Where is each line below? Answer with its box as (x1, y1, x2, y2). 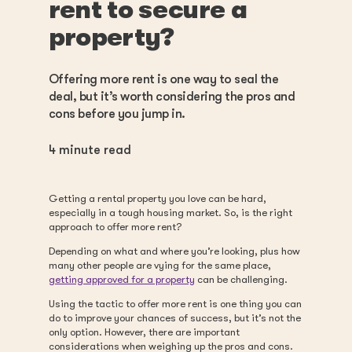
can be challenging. (194, 273, 288, 285)
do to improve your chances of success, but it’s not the (48, 311, 301, 324)
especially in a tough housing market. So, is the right (48, 206, 292, 218)
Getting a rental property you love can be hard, (48, 192, 266, 204)
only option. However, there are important (48, 325, 240, 338)
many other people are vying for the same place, (48, 258, 271, 271)
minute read (58, 142, 131, 157)
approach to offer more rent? (48, 220, 181, 233)
